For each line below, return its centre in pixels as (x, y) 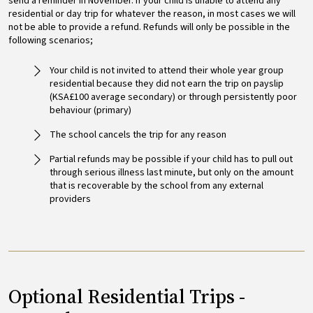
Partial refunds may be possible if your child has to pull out (172, 159)
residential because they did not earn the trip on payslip (167, 83)
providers (72, 199)
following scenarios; (51, 40)
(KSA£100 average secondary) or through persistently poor (174, 97)
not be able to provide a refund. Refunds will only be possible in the (149, 27)
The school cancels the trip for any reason (138, 134)
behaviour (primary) (91, 110)
